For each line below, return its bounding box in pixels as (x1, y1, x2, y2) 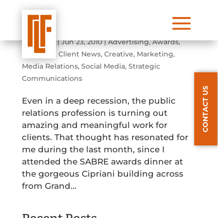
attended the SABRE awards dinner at (21, 157, 183, 166)
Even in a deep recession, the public (21, 96, 176, 106)
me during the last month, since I (21, 145, 164, 154)
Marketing (136, 50, 173, 58)
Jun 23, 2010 (61, 37, 102, 46)
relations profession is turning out (21, 108, 167, 118)
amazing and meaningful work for (21, 120, 167, 130)
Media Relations (21, 62, 78, 71)
